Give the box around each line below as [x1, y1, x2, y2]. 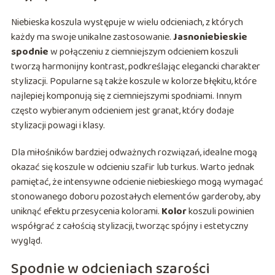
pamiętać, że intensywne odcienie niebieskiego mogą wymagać [10, 174, 263, 190]
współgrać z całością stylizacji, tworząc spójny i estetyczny [10, 219, 249, 234]
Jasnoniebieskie [172, 29, 247, 45]
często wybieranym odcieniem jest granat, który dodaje [10, 103, 234, 119]
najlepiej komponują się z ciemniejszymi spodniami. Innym [10, 88, 242, 104]
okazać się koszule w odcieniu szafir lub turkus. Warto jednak [10, 160, 254, 176]
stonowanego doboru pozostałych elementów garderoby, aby [10, 189, 261, 205]
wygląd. [10, 233, 42, 249]
